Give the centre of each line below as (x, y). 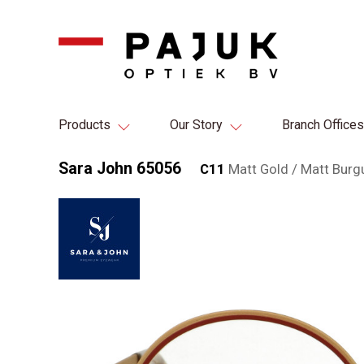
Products (84, 125)
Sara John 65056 (120, 169)
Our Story (196, 125)
